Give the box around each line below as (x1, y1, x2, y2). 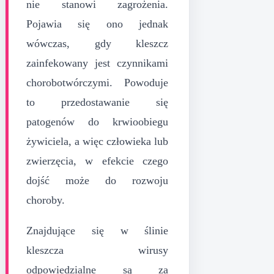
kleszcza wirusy (26, 243, 169, 256)
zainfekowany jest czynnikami (26, 56, 169, 69)
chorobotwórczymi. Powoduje (26, 76, 169, 89)
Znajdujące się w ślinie (26, 224, 169, 237)
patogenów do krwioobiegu (26, 115, 169, 128)
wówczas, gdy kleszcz (26, 37, 169, 50)
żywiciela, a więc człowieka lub (26, 135, 169, 147)
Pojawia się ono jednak (26, 17, 169, 30)
